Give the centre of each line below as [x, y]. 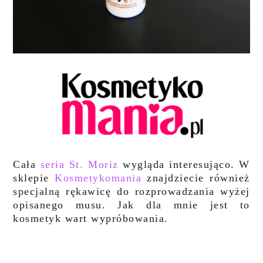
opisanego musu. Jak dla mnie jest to [131, 205]
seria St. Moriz [82, 165]
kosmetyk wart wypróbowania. [93, 219]
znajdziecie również [196, 178]
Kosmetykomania [98, 178]
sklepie [34, 178]
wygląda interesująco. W [186, 165]
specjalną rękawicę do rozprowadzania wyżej [131, 192]
